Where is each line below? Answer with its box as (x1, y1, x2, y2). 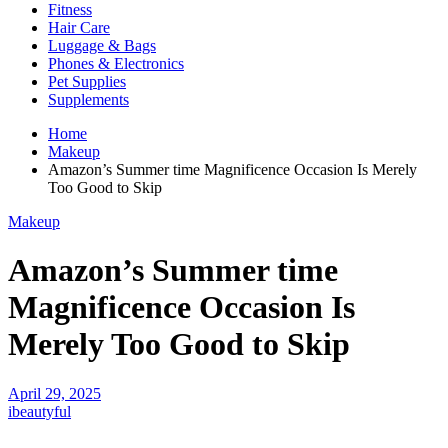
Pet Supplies (48, 73, 126, 90)
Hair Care (48, 19, 110, 36)
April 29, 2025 (8, 384, 101, 402)
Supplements (48, 91, 129, 108)
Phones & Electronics (48, 55, 184, 72)
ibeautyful (8, 402, 71, 420)
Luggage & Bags (48, 37, 156, 54)
